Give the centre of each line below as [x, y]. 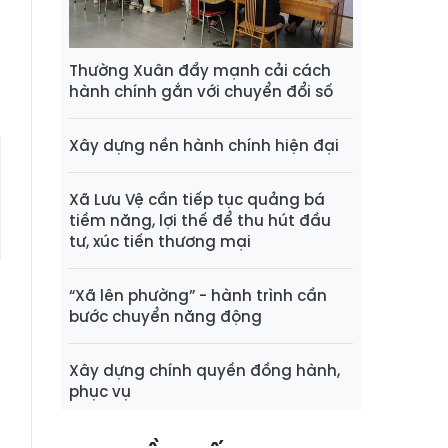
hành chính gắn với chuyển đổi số [201, 92]
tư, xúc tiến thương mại [160, 242]
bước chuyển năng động [165, 317]
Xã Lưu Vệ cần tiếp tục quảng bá [197, 200]
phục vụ [100, 392]
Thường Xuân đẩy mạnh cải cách [200, 71]
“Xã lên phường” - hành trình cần [198, 296]
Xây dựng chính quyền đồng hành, [204, 371]
